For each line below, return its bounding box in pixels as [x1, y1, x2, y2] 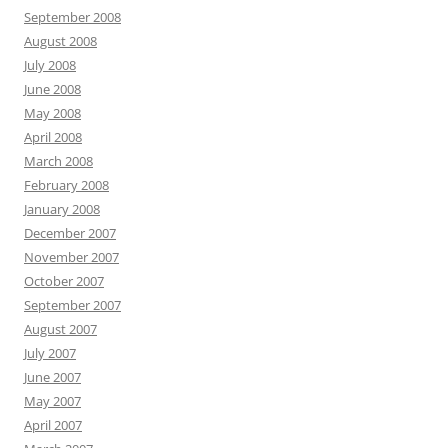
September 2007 [24, 296, 121, 314]
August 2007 [24, 320, 97, 338]
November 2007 [24, 248, 119, 266]
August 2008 [24, 32, 97, 50]
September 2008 [24, 8, 121, 26]
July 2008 [24, 56, 76, 74]
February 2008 [24, 176, 109, 194]
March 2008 [24, 152, 93, 170]
